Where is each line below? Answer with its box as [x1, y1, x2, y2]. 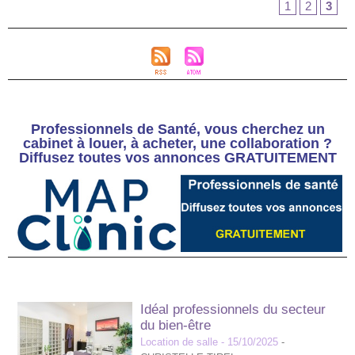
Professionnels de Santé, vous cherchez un [30, 121, 325, 137]
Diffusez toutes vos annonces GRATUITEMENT [18, 150, 337, 166]
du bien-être [140, 318, 211, 334]
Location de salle [140, 336, 218, 349]
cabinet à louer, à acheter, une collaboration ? [23, 136, 332, 151]
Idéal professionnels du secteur [140, 302, 326, 318]
